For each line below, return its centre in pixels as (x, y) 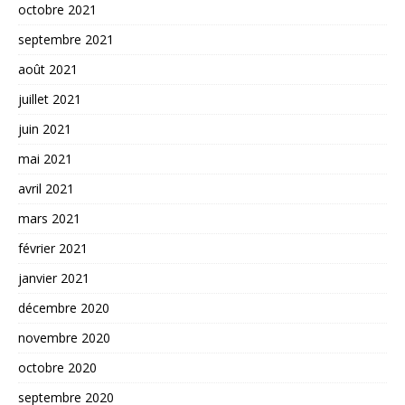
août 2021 (48, 69)
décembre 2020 (64, 307)
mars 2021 (49, 218)
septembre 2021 (66, 39)
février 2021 (53, 248)
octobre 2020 (57, 367)
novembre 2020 (64, 337)
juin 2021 (45, 128)
